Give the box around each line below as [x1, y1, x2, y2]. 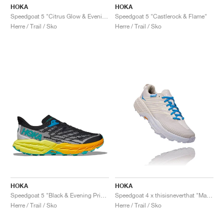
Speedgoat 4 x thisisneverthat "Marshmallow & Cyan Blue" [206, 191, 212, 199]
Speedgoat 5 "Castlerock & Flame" [115, 12, 207, 20]
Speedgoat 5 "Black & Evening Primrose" [100, 191, 106, 199]
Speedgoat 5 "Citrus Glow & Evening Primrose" [102, 12, 108, 20]
